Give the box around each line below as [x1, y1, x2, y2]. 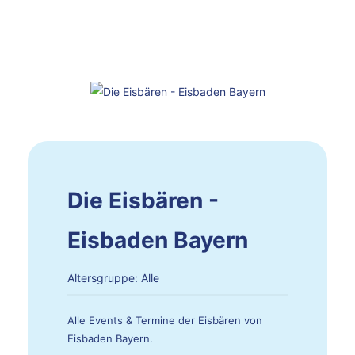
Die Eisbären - [67, 187, 219, 215]
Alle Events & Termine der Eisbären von [67, 314, 262, 327]
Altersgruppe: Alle [67, 271, 159, 285]
